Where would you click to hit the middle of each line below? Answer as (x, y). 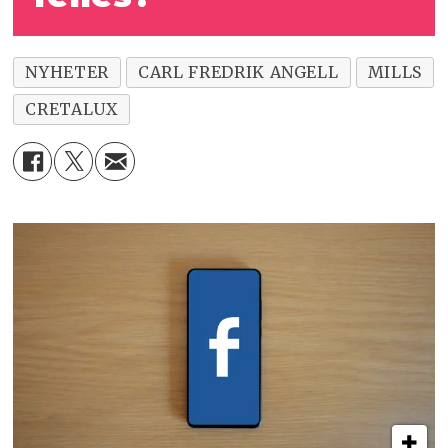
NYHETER (67, 72)
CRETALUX (71, 109)
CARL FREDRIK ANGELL (238, 72)
